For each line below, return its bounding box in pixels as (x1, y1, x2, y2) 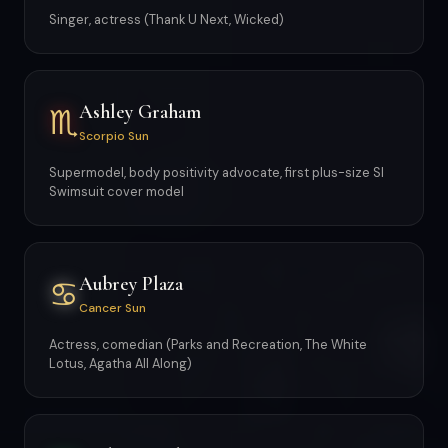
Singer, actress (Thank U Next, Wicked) (49, 11, 284, 28)
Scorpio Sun (79, 127, 149, 144)
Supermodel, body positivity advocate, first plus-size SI (49, 164, 384, 181)
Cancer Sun (79, 299, 146, 316)
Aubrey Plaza (79, 271, 183, 296)
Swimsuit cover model (49, 183, 184, 200)
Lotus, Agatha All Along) (49, 355, 192, 372)
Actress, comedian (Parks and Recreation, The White (49, 336, 367, 353)
